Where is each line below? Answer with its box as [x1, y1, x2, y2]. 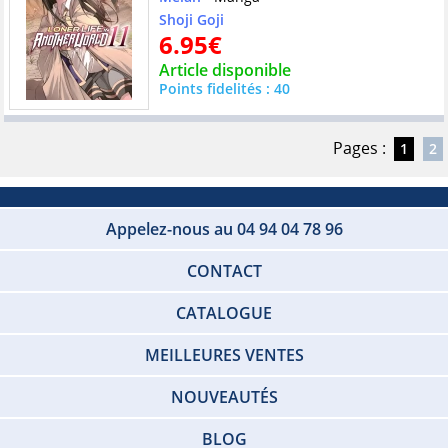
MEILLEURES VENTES [144, 344, 304, 367]
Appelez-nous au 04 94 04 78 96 [105, 218, 343, 241]
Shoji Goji [158, 10, 224, 29]
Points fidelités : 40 [158, 79, 290, 98]
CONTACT [186, 260, 262, 283]
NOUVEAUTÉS [170, 386, 278, 409]
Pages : [332, 136, 386, 159]
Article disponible [158, 59, 291, 81]
